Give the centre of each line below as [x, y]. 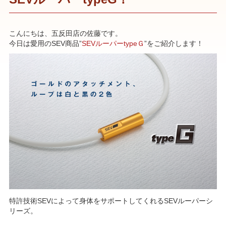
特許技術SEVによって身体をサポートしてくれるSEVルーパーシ [111, 201]
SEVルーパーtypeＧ [113, 44]
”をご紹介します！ [174, 44]
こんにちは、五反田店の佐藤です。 [65, 34]
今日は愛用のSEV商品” [45, 44]
